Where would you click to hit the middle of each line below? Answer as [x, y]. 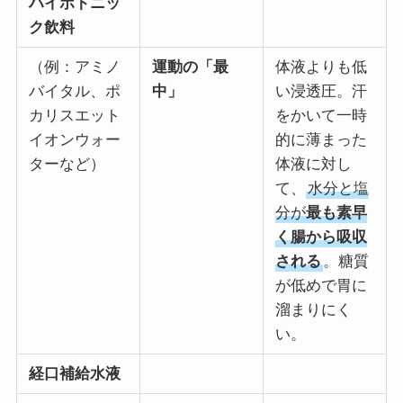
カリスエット [74, 116]
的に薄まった [321, 140]
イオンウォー [74, 140]
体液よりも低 [321, 67]
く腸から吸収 [321, 237]
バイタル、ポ [74, 92]
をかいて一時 [321, 116]
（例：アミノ [74, 67]
